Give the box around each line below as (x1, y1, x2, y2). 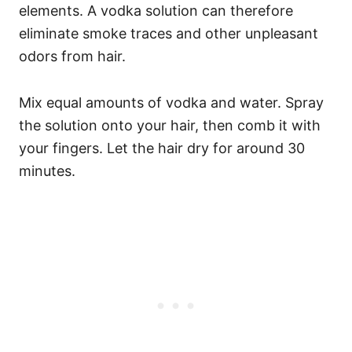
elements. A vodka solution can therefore (19, 2, 293, 19)
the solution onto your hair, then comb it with (19, 117, 321, 134)
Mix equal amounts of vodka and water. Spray (19, 94, 324, 111)
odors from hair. (19, 48, 126, 64)
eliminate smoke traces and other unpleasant (19, 25, 318, 42)
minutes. (19, 163, 75, 179)
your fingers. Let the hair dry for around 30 (19, 140, 305, 156)
